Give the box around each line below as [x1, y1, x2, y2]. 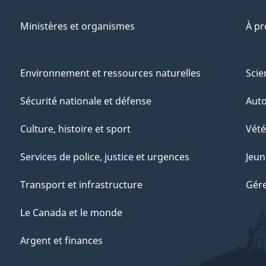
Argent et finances [20, 234, 103, 248]
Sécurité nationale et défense [20, 94, 151, 108]
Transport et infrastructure [20, 178, 142, 192]
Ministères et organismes [20, 20, 135, 33]
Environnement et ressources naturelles [20, 66, 201, 80]
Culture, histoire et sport [20, 122, 131, 136]
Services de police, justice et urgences [20, 150, 189, 164]
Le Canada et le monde [20, 206, 122, 220]
